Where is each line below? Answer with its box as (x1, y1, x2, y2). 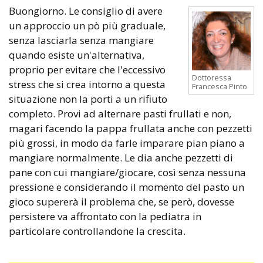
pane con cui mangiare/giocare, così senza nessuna (9, 165, 246, 179)
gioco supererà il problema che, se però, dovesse (9, 194, 234, 208)
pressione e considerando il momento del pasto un (9, 180, 244, 194)
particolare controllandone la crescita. (9, 224, 186, 238)
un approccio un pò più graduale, (9, 18, 166, 32)
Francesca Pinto (192, 80, 247, 92)
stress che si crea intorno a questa (9, 77, 166, 91)
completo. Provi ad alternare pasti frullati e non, (9, 106, 231, 120)
